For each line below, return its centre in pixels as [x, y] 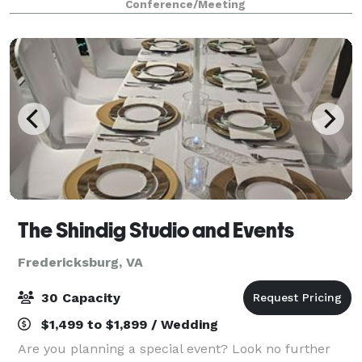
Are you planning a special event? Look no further [174, 348]
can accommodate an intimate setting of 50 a [159, 19]
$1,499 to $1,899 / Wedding [128, 324]
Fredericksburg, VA [80, 262]
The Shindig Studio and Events [156, 230]
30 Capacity [79, 297]
